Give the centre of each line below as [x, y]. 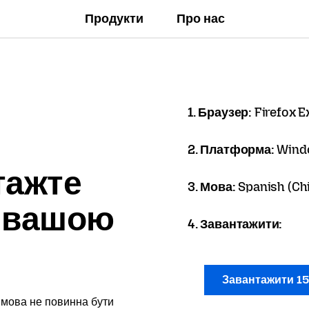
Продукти [114, 19]
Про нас [200, 19]
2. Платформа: [232, 150]
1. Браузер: [221, 112]
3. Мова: [213, 187]
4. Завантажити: [235, 224]
